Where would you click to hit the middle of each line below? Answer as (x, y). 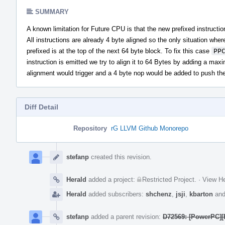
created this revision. (120, 157)
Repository (90, 128)
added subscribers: (116, 194)
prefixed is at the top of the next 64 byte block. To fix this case (119, 51)
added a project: (112, 179)
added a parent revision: (126, 216)
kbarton (201, 194)
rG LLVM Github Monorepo (150, 128)
